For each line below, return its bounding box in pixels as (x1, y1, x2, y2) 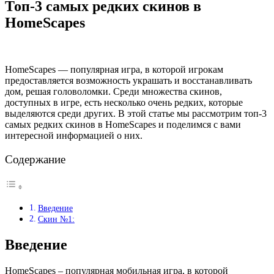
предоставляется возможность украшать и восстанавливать (5, 75, 252, 86)
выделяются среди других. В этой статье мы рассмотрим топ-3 (5, 108, 267, 119)
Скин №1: (37, 214, 75, 224)
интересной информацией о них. (5, 130, 143, 141)
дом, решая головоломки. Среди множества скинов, (5, 86, 222, 97)
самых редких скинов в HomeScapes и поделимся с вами (5, 119, 241, 130)
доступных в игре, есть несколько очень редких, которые (5, 97, 243, 108)
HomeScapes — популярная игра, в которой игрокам (5, 64, 223, 75)
